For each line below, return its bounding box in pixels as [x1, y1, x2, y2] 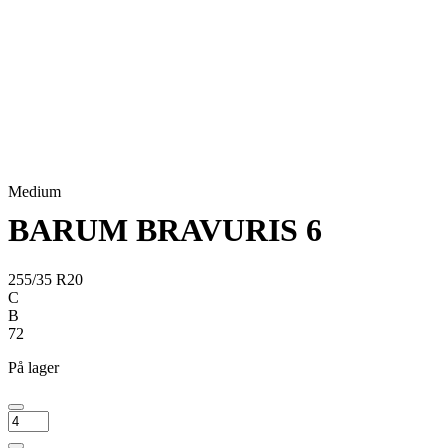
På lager [8, 358, 59, 376]
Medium [8, 183, 61, 200]
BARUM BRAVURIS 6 [8, 212, 322, 249]
